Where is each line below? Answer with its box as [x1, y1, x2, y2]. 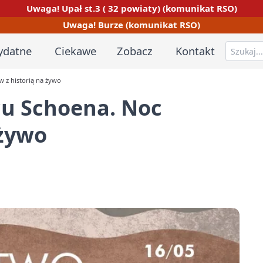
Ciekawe [54, 43, 96, 58]
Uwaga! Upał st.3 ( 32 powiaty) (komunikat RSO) [26, 2, 237, 14]
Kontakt [176, 43, 215, 58]
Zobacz [117, 43, 153, 58]
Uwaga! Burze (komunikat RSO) [63, 19, 200, 31]
